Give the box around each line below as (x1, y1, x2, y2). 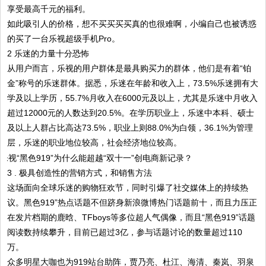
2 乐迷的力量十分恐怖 (7, 48, 90, 58)
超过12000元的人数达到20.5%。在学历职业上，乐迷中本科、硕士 (7, 107, 255, 118)
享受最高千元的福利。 (7, 4, 91, 14)
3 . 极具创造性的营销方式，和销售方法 (7, 167, 153, 178)
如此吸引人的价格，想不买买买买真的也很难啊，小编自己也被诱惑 (7, 18, 257, 28)
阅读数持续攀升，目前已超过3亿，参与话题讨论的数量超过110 (7, 227, 243, 237)
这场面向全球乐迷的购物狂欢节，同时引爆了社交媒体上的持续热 (7, 182, 249, 192)
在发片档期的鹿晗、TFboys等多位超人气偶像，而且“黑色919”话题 (7, 212, 256, 222)
